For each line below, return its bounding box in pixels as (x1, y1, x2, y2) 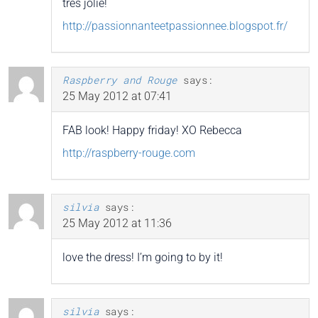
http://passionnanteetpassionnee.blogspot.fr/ (62, 19, 287, 33)
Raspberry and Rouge (62, 73, 177, 87)
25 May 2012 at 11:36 (62, 216, 172, 231)
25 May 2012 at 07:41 (62, 89, 172, 104)
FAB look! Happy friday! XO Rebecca (62, 124, 242, 138)
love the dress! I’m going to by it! (62, 251, 223, 265)
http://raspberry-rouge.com (62, 146, 195, 160)
